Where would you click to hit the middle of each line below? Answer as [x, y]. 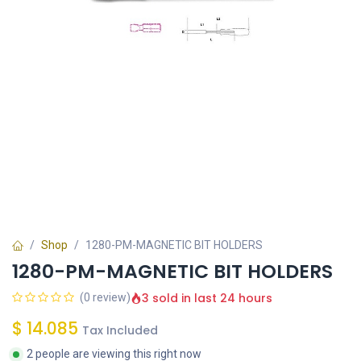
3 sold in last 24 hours [207, 298]
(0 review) [105, 298]
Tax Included [120, 331]
